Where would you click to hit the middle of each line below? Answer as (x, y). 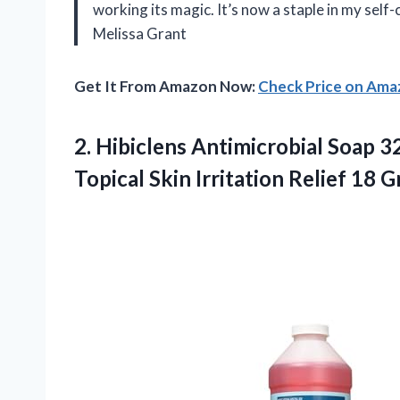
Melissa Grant (140, 33)
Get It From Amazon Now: (166, 86)
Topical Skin (135, 178)
